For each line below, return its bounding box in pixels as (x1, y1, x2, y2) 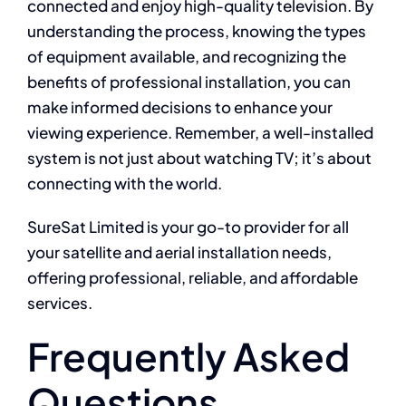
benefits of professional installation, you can (26, 72, 351, 92)
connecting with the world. (26, 173, 222, 194)
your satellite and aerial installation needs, (26, 242, 332, 263)
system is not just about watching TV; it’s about (26, 148, 372, 169)
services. (26, 293, 92, 314)
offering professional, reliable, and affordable (26, 267, 358, 288)
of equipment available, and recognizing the (26, 46, 346, 67)
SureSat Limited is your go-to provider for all (26, 217, 349, 237)
